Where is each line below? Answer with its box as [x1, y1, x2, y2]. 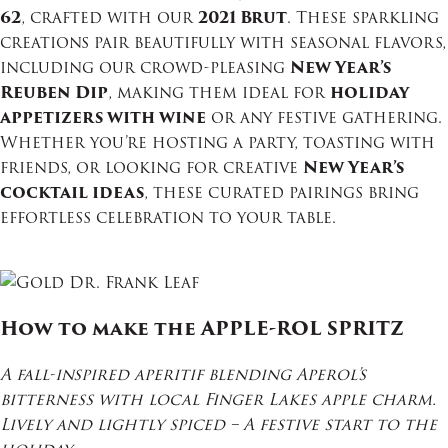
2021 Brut [198, 5, 287, 31]
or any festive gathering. [206, 105, 442, 131]
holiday [330, 80, 409, 106]
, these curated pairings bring [144, 180, 419, 206]
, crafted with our [21, 5, 198, 31]
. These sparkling [287, 5, 439, 31]
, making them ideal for [108, 80, 330, 106]
